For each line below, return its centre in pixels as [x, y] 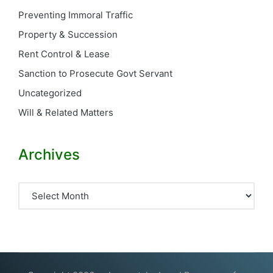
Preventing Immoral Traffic [76, 15]
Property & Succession [68, 35]
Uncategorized [50, 93]
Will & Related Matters [66, 113]
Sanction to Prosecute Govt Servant [95, 74]
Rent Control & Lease [64, 54]
